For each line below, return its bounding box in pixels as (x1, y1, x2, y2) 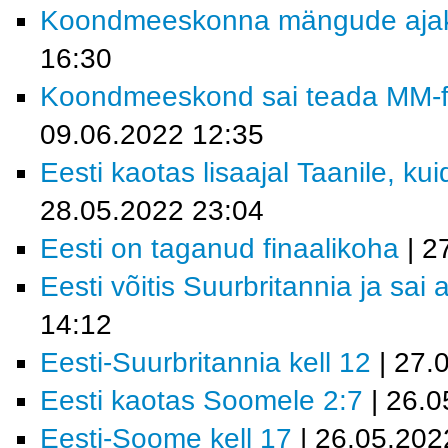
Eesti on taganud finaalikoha (40, 233, 399, 264)
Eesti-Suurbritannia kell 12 (40, 347, 371, 378)
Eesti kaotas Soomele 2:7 (40, 385, 363, 416)
